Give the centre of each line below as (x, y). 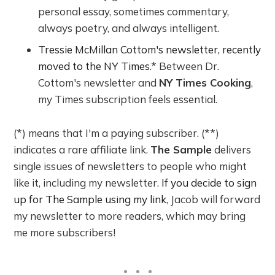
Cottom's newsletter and (99, 82)
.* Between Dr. (185, 66)
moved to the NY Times (94, 66)
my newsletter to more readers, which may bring (130, 215)
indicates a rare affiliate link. (82, 149)
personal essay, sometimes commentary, (134, 11)
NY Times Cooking (205, 82)
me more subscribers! (65, 232)
